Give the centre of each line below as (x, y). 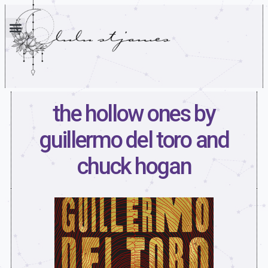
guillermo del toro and (134, 140)
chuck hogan (134, 166)
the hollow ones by (134, 113)
